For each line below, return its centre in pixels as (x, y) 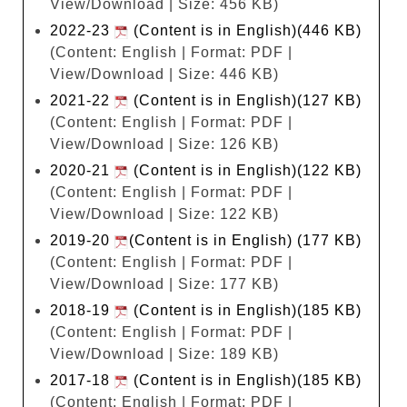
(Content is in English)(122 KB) (245, 170)
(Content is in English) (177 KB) (245, 240)
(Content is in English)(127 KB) (245, 100)
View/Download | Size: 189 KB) (164, 353)
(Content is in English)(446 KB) (248, 30)
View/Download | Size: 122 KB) (164, 213)
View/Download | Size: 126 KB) (164, 144)
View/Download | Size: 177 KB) (164, 283)
